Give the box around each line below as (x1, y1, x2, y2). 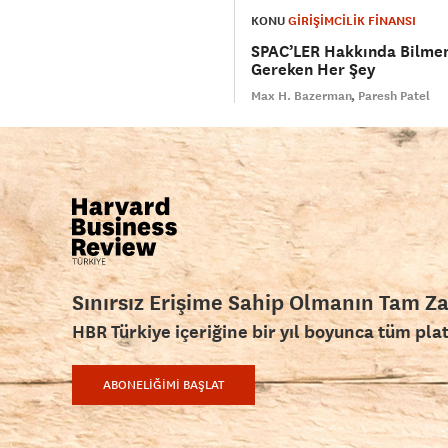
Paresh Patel (358, 88, 430, 105)
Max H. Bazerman (251, 88, 352, 105)
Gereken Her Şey (251, 59, 375, 81)
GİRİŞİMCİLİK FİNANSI (288, 13, 416, 30)
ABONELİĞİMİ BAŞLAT (103, 377, 224, 394)
